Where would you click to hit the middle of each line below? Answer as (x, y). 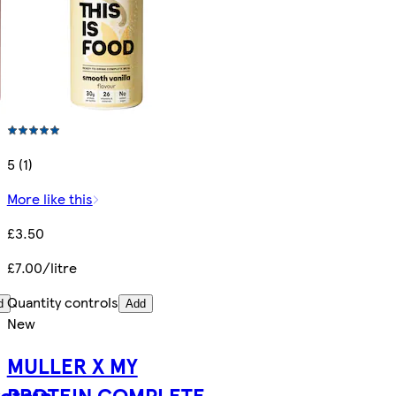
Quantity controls (62, 301)
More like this (49, 198)
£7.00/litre (42, 267)
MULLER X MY (72, 366)
